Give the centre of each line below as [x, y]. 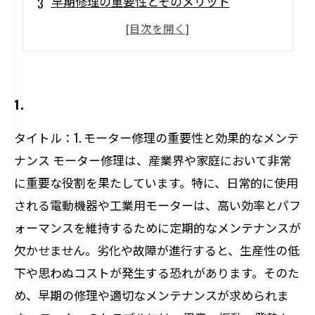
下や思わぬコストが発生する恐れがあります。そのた [157, 272]
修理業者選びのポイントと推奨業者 [147, 77]
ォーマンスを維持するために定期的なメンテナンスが [157, 227]
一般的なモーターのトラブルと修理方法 [159, 26]
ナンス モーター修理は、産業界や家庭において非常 [153, 160]
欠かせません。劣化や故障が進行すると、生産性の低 [157, 250]
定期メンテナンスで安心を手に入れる [153, 52]
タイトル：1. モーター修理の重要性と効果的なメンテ [156, 137]
